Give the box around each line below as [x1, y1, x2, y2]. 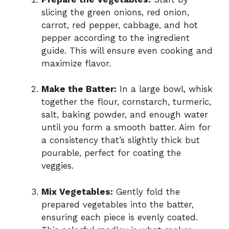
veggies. [41, 161, 74, 171]
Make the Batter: [41, 84, 117, 95]
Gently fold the [113, 186, 180, 197]
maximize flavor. [41, 58, 111, 68]
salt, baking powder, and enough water [41, 109, 208, 120]
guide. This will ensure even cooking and [41, 45, 213, 56]
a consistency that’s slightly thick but [41, 135, 200, 146]
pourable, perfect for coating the [41, 148, 181, 158]
